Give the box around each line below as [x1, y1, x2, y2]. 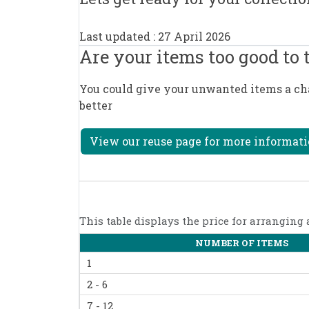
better [79, 98, 112, 113]
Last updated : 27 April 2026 [79, 28, 230, 43]
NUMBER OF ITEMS [195, 237, 288, 249]
